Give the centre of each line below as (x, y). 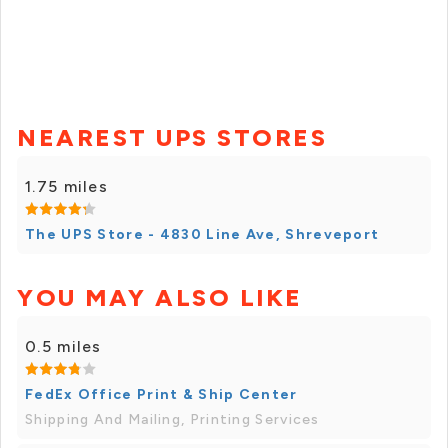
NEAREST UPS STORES (172, 138)
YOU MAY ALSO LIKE (160, 298)
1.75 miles (66, 187)
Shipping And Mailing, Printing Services (172, 420)
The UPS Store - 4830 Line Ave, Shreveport (202, 235)
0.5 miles (63, 347)
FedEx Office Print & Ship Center (161, 395)
